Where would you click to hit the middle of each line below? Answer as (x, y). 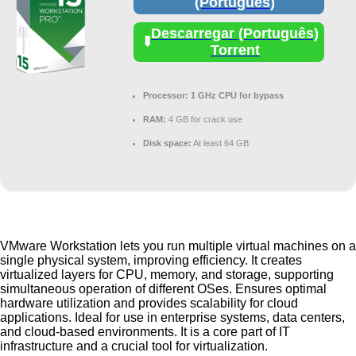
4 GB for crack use (204, 119)
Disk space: (167, 143)
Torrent (235, 50)
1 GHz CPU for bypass (236, 95)
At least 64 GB (220, 143)
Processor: (166, 95)
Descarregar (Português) (235, 33)
